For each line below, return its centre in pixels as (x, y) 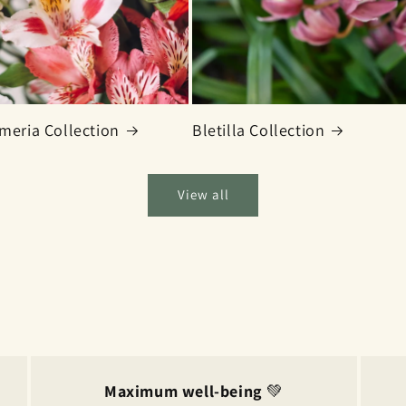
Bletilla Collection (259, 130)
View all (203, 195)
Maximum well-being (183, 391)
